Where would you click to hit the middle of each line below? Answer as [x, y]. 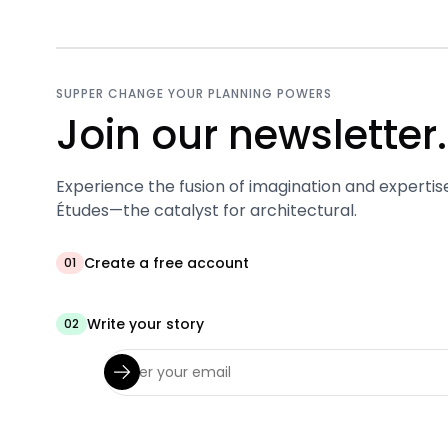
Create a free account [166, 262]
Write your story [145, 323]
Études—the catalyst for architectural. [206, 210]
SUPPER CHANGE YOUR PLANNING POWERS [194, 93]
